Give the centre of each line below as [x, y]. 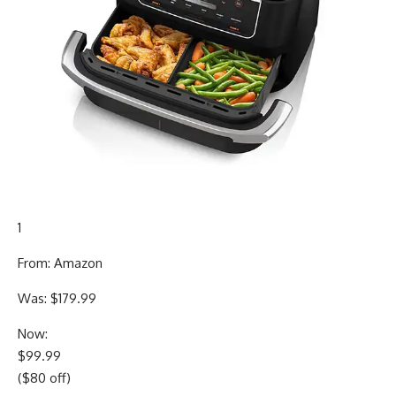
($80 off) [44, 377]
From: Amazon [60, 263]
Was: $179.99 [57, 298]
